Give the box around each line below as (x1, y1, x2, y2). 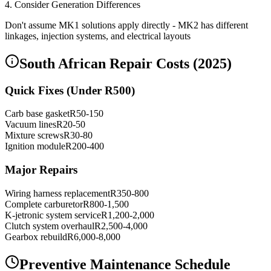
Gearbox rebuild (5, 231, 67, 242)
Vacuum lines (5, 119, 56, 130)
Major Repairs (5, 163, 77, 177)
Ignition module (5, 141, 65, 152)
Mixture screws (5, 130, 64, 141)
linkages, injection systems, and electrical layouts (5, 30, 191, 41)
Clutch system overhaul (5, 220, 94, 231)
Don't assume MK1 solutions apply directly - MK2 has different (5, 19, 248, 30)
